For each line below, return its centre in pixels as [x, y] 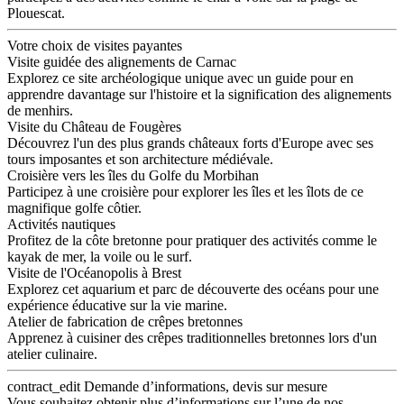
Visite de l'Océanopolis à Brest [94, 273]
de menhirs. [40, 111]
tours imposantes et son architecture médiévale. [140, 160]
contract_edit [44, 387]
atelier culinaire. [52, 354]
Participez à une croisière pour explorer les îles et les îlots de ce [185, 192]
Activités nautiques [61, 225]
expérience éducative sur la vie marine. [117, 306]
